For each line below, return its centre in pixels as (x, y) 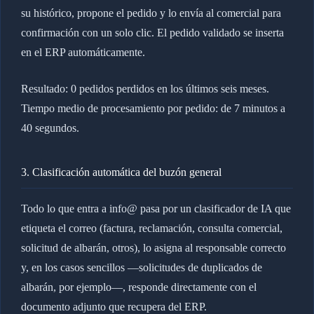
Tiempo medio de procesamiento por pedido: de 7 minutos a (153, 108)
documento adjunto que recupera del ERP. (114, 306)
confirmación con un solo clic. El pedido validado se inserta (152, 32)
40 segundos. (50, 128)
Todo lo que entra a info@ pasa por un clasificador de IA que (156, 208)
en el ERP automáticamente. (83, 52)
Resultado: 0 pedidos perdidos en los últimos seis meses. (145, 88)
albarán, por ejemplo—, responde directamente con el (138, 287)
